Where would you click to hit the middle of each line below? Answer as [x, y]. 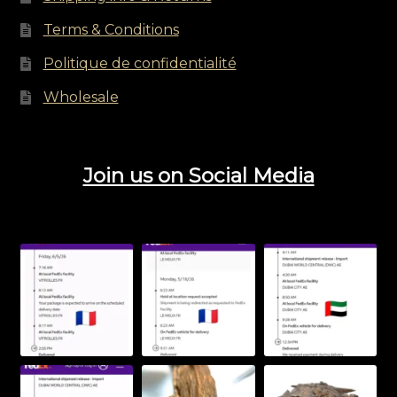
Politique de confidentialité [140, 64]
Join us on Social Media [198, 176]
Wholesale [81, 97]
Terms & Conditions [111, 30]
